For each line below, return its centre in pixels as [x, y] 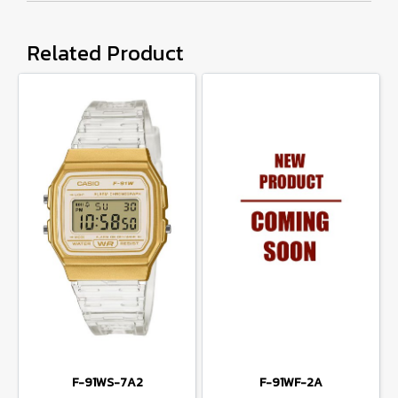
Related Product [105, 53]
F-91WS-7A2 [107, 382]
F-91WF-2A [291, 382]
